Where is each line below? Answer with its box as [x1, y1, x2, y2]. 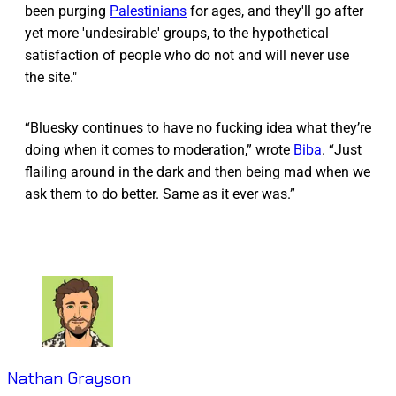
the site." [25, 69, 77, 87]
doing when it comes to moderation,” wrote [25, 141, 293, 159]
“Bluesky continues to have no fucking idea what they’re [25, 119, 371, 137]
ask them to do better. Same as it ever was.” [25, 186, 295, 203]
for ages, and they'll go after [187, 3, 363, 20]
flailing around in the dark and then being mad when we [25, 164, 370, 181]
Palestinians [110, 3, 187, 20]
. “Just [322, 141, 362, 159]
